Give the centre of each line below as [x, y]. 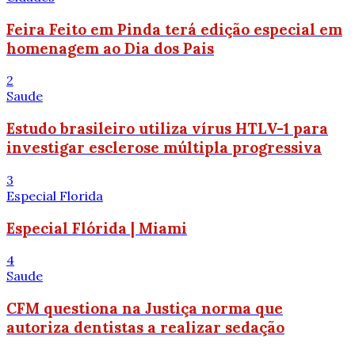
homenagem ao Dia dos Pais [110, 48]
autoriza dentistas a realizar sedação [145, 327]
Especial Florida [55, 195]
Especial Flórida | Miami [97, 228]
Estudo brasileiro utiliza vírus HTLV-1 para [167, 129]
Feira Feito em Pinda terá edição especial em [174, 29]
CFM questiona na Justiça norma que [145, 308]
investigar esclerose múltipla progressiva [164, 148]
